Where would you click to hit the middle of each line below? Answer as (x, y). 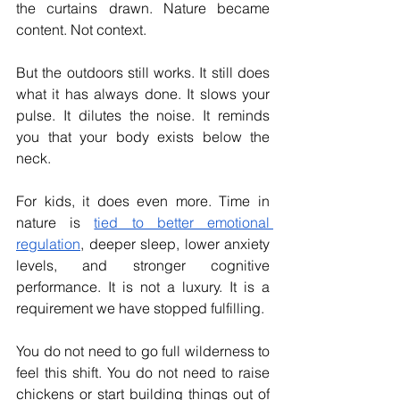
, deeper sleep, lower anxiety (175, 244)
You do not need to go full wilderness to (143, 351)
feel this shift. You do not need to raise (143, 373)
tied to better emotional (182, 223)
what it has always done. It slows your (143, 94)
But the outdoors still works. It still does (143, 73)
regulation (48, 244)
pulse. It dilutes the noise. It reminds (143, 116)
